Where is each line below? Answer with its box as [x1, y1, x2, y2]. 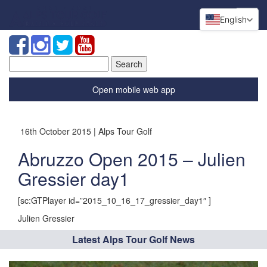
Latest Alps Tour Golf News [72, 232, 195, 246]
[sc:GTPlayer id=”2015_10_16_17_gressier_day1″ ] [18, 194, 211, 206]
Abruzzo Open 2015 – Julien [18, 146, 246, 172]
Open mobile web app [92, 83, 175, 95]
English [220, 14, 247, 24]
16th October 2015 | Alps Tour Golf [18, 125, 152, 137]
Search [8, 55, 36, 67]
